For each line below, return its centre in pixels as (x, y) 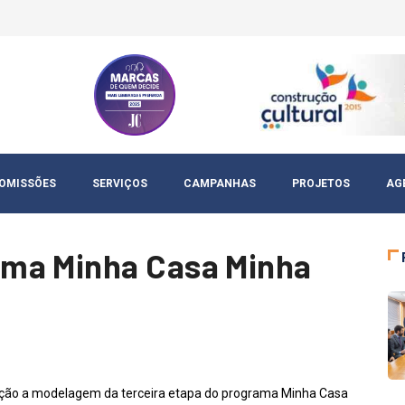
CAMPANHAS (220, 184)
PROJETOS (321, 184)
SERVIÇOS (120, 184)
